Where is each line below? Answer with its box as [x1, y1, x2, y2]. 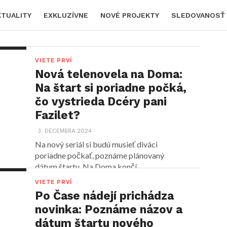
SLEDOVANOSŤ [171, 11, 225, 19]
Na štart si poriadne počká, [35, 81, 187, 94]
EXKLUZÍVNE [44, 11, 88, 19]
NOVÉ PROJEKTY [100, 11, 159, 19]
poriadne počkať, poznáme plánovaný [35, 150, 165, 160]
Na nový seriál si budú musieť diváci [35, 139, 158, 149]
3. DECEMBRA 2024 [37, 128, 92, 134]
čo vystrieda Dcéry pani [35, 95, 167, 108]
